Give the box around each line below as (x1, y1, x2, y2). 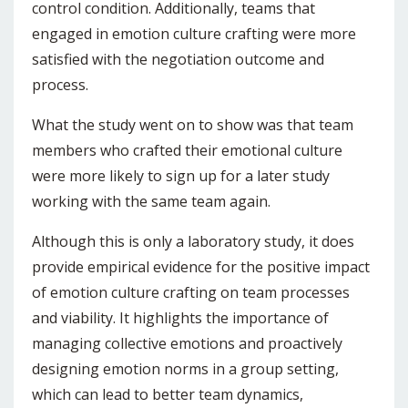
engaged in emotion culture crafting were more (32, 24, 356, 45)
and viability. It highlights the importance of (32, 308, 329, 329)
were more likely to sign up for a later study (32, 166, 330, 187)
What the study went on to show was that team (32, 115, 353, 136)
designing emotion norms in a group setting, (32, 359, 339, 380)
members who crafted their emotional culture (32, 140, 342, 161)
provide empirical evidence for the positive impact (32, 257, 370, 278)
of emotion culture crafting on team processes (32, 282, 350, 303)
